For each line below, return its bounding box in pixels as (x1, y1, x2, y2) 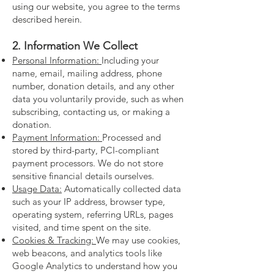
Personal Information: (12, 54, 102, 66)
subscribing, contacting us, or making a (12, 106, 170, 117)
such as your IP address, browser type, (12, 196, 165, 207)
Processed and (102, 131, 161, 143)
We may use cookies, (96, 234, 180, 246)
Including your (102, 54, 159, 66)
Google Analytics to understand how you (12, 260, 177, 272)
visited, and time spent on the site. (12, 221, 151, 233)
